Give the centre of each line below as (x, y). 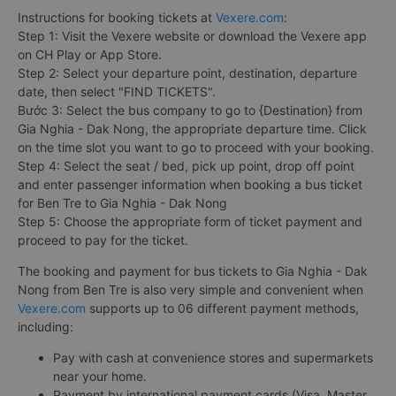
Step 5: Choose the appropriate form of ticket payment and (190, 222)
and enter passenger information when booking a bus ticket (190, 185)
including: (46, 327)
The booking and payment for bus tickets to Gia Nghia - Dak (193, 271)
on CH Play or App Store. (90, 55)
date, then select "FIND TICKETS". (117, 92)
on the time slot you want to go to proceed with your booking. (196, 148)
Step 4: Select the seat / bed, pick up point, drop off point (186, 166)
